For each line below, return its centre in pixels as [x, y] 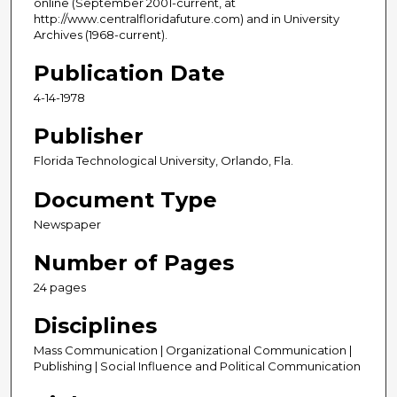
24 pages [60, 287]
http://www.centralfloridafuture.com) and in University [187, 19]
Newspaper [67, 224]
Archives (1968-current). [101, 35]
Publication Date [129, 74]
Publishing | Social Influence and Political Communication [197, 366]
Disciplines [95, 325]
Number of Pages [134, 262]
